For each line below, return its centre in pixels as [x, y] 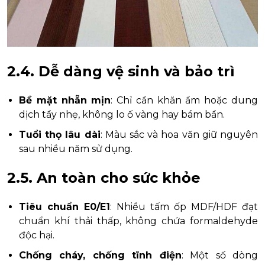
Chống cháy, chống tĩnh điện [100, 256]
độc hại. [37, 235]
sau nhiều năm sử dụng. [76, 149]
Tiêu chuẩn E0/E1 [64, 207]
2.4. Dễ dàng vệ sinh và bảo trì [121, 72]
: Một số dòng [220, 256]
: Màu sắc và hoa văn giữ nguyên [179, 135]
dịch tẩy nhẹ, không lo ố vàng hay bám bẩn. [122, 115]
